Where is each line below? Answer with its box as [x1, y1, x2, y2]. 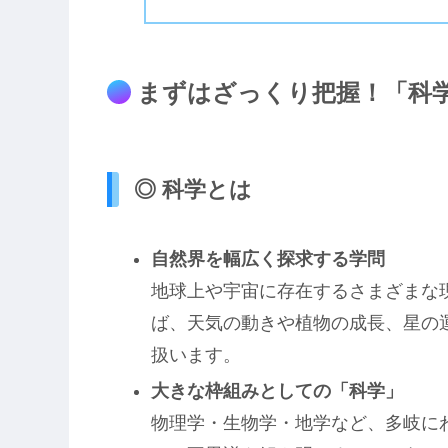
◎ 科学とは [134, 176, 252, 202]
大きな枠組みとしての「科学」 [150, 380, 403, 401]
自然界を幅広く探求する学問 [150, 249, 385, 269]
